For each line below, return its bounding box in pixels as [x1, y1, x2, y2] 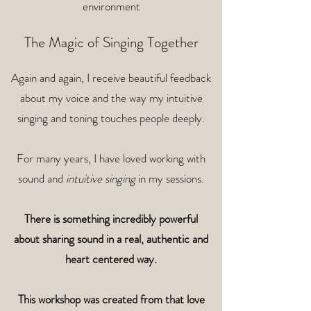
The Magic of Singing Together [24, 32, 199, 53]
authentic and [146, 230, 208, 247]
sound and [18, 170, 66, 187]
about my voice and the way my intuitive [19, 90, 203, 106]
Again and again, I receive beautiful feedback [11, 69, 211, 86]
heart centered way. [65, 251, 157, 267]
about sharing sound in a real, [14, 230, 146, 247]
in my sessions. [135, 170, 204, 187]
